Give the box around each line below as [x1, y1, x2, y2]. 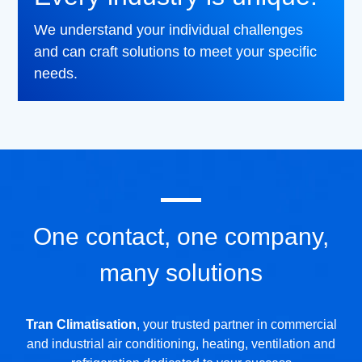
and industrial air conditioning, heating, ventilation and [27, 337, 335, 351]
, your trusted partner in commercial [136, 318, 337, 332]
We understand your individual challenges [34, 22, 304, 39]
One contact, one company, [33, 223, 329, 250]
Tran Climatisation [25, 318, 137, 332]
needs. [34, 65, 78, 82]
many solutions [99, 259, 263, 287]
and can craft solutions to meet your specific [34, 44, 318, 61]
